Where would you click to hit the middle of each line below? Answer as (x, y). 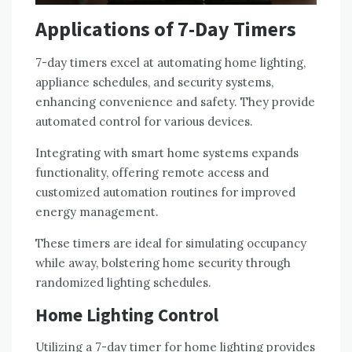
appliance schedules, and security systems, (154, 82)
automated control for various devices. (144, 121)
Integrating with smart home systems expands (167, 152)
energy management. (97, 211)
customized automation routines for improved (165, 192)
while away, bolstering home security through (163, 262)
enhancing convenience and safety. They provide (175, 101)
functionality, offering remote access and (152, 172)
